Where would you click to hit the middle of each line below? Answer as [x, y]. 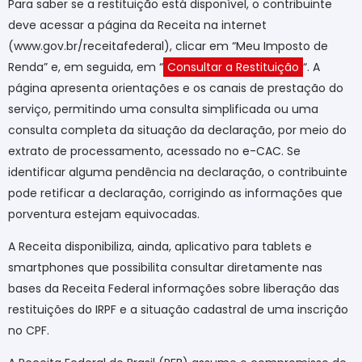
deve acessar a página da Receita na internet [137, 25]
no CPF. [29, 330]
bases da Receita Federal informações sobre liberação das [174, 288]
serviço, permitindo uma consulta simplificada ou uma [163, 109]
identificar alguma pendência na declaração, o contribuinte [178, 172]
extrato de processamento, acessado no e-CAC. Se [154, 151]
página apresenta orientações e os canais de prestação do [176, 88]
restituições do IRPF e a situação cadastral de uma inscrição [178, 309]
